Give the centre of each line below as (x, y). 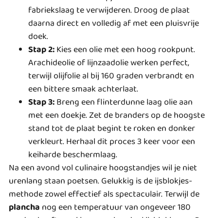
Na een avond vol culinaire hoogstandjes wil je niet (103, 168)
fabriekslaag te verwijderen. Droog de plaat (109, 10)
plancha (24, 208)
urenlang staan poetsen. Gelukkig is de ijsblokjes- (100, 181)
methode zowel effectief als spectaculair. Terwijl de (104, 194)
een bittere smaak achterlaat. (83, 89)
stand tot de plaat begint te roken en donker (112, 129)
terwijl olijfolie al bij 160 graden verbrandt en (111, 76)
